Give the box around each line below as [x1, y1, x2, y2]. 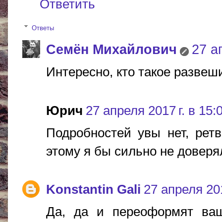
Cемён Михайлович [46, 42, 177, 57]
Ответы [31, 24, 54, 32]
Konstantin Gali [46, 181, 141, 197]
